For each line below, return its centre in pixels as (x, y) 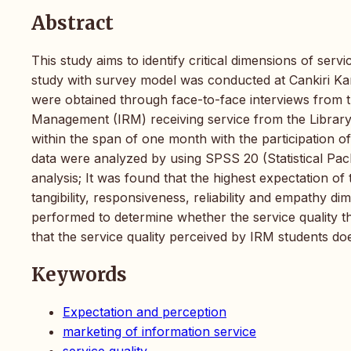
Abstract (72, 24)
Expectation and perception (145, 311)
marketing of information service (159, 331)
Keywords (79, 274)
